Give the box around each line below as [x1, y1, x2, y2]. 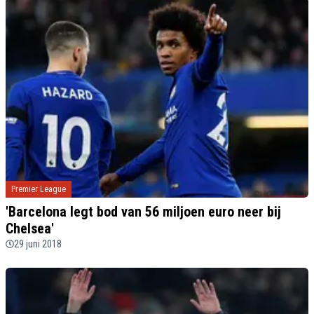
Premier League [11, 184, 66, 195]
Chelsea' [6, 220, 54, 238]
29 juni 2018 [14, 238, 62, 250]
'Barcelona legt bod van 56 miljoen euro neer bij [6, 203, 281, 221]
